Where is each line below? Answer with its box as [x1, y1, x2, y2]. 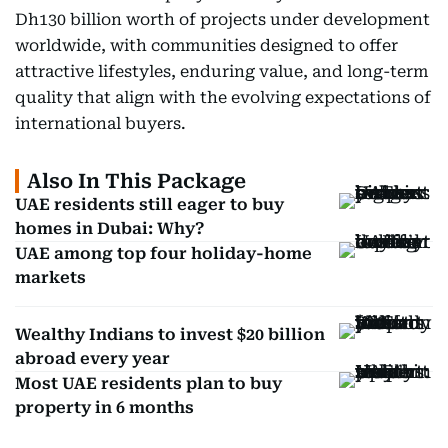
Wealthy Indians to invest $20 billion [15, 325, 325, 344]
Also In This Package [27, 169, 246, 193]
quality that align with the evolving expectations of [15, 88, 431, 107]
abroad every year [15, 349, 170, 368]
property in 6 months [15, 398, 194, 417]
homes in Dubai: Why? [15, 219, 204, 238]
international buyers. [15, 114, 186, 133]
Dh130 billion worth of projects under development [15, 10, 430, 29]
